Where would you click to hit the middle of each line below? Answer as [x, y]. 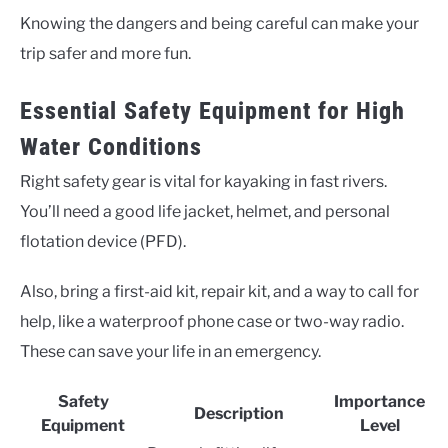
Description [238, 414]
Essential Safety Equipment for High [212, 111]
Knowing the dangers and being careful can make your [219, 24]
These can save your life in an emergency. [170, 352]
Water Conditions [111, 147]
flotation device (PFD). [103, 242]
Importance [379, 402]
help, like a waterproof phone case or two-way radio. [212, 322]
